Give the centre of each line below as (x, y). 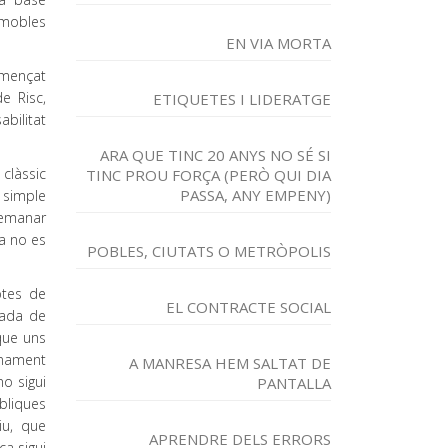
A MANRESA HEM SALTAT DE (230, 363)
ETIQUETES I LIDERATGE (242, 99)
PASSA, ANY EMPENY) (255, 195)
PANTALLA (294, 383)
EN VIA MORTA (278, 43)
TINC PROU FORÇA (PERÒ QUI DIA (208, 175)
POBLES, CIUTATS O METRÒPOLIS (209, 251)
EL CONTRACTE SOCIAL (248, 307)
